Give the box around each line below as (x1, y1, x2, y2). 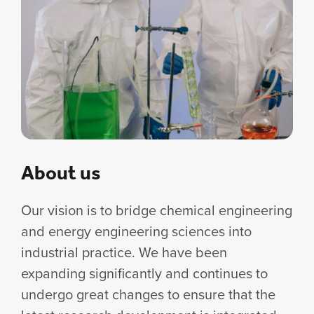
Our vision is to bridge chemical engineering (21, 199, 292, 221)
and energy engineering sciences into (21, 220, 252, 242)
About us (21, 161, 101, 184)
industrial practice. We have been (21, 241, 227, 263)
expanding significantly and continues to (21, 262, 268, 284)
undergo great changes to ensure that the (21, 283, 275, 305)
